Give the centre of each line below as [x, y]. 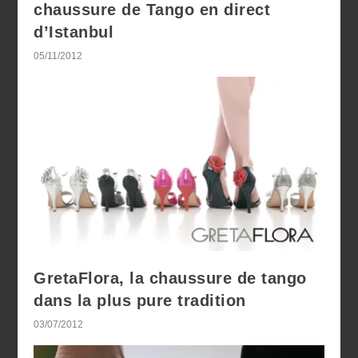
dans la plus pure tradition [140, 301]
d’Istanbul [74, 32]
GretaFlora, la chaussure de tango [170, 278]
